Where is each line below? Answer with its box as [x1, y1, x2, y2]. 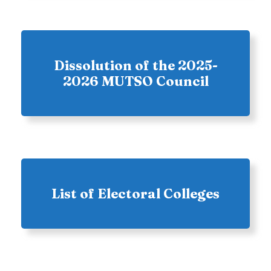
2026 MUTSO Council [62, 73, 209, 90]
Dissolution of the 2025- [53, 57, 218, 74]
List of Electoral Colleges [51, 185, 220, 202]
